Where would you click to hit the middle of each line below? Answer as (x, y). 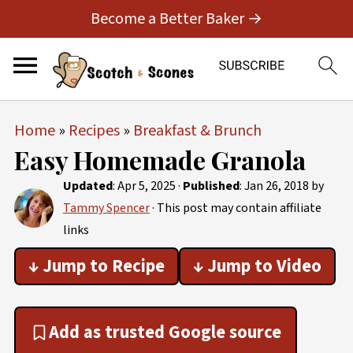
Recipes (94, 131)
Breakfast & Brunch (197, 131)
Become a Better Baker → (176, 19)
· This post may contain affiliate (235, 208)
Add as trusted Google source (165, 333)
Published (211, 186)
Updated (87, 186)
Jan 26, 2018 (276, 186)
